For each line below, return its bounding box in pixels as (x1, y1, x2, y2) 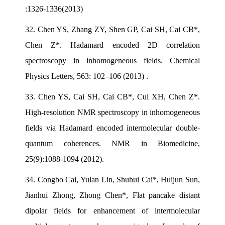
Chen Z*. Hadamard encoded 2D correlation (25, 40, 200, 49)
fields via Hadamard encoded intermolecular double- (25, 123, 200, 132)
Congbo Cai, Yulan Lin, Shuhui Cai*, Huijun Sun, (37, 175, 200, 184)
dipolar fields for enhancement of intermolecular (25, 206, 200, 215)
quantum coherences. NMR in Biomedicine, (25, 139, 200, 148)
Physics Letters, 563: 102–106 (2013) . (25, 71, 148, 80)
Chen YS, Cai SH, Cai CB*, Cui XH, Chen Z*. (38, 92, 200, 101)
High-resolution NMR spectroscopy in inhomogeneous (25, 107, 200, 117)
